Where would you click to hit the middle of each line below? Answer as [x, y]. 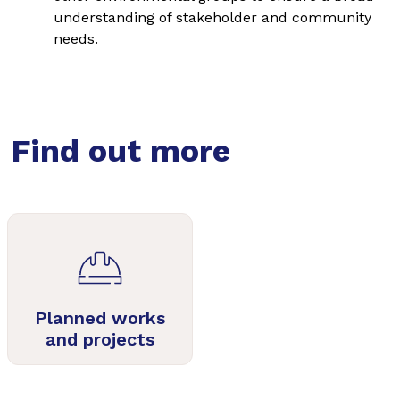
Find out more [121, 151]
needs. [76, 39]
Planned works [100, 318]
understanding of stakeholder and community [212, 17]
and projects [100, 339]
